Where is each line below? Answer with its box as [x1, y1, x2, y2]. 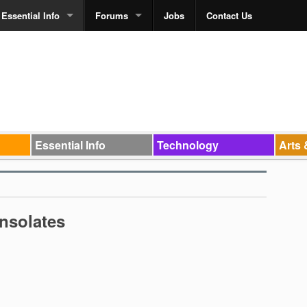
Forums [95, 9, 128, 22]
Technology [156, 136, 219, 153]
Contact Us [206, 9, 252, 22]
